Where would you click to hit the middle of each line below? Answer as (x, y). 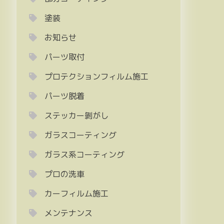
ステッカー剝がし (77, 116)
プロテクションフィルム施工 (97, 77)
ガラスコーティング (81, 135)
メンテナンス (69, 213)
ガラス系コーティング (85, 155)
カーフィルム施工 (77, 194)
